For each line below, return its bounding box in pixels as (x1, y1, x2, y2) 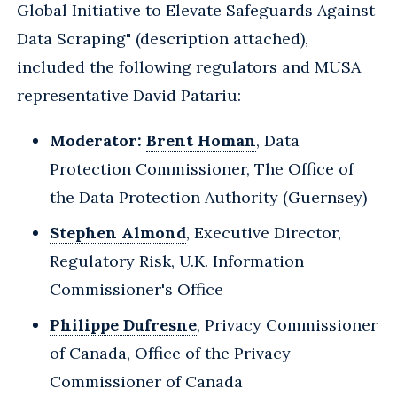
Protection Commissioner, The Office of (50, 158, 354, 179)
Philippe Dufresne (50, 314, 197, 335)
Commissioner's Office (50, 278, 223, 300)
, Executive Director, (186, 222, 341, 243)
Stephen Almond (50, 222, 186, 243)
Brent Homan (146, 129, 256, 151)
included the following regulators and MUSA (17, 56, 361, 77)
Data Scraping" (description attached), (17, 27, 308, 49)
